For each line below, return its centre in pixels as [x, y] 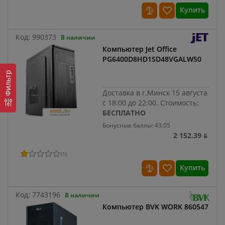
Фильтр [8, 83]
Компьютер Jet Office [140, 49]
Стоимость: [180, 103]
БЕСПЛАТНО [124, 113]
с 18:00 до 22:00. [132, 103]
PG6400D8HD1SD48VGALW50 [152, 59]
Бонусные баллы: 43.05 [137, 126]
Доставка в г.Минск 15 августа [155, 93]
